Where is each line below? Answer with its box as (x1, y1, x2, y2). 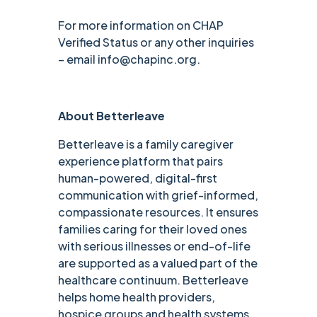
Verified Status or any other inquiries (58, 35, 255, 50)
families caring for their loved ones (58, 221, 248, 237)
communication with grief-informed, (58, 188, 259, 203)
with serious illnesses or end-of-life (58, 238, 251, 254)
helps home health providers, (58, 289, 216, 305)
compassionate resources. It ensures (58, 204, 259, 220)
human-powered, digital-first (58, 171, 218, 186)
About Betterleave (58, 108, 168, 124)
